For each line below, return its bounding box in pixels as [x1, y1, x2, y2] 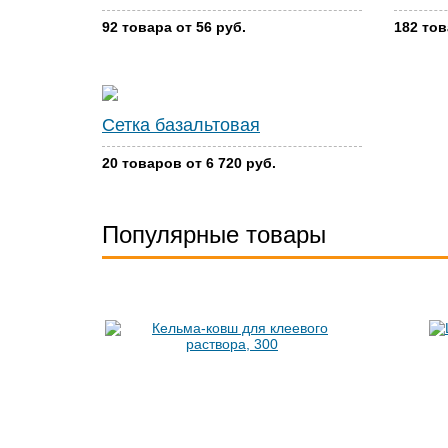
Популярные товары [102, 221, 326, 248]
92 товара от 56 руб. [102, 19, 246, 35]
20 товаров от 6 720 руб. [102, 155, 276, 171]
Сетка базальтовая [102, 115, 260, 135]
